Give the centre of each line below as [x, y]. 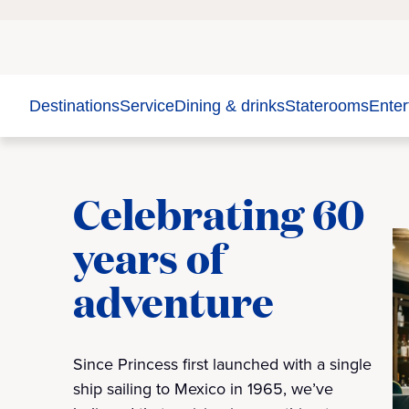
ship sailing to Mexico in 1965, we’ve [203, 389]
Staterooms [327, 106]
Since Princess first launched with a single [222, 364]
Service [147, 106]
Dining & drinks [230, 106]
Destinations [74, 106]
